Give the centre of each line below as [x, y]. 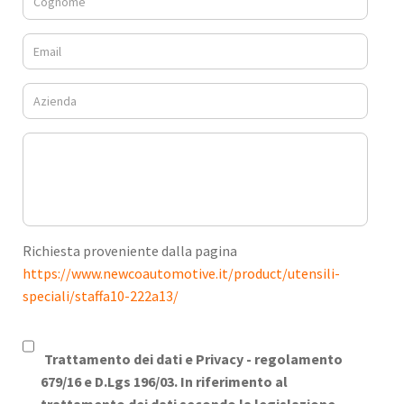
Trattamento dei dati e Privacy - [149, 358]
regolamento [298, 358]
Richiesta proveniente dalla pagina [130, 250]
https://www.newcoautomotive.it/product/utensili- [181, 273]
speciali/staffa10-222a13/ [101, 295]
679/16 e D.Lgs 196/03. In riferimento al [164, 381]
